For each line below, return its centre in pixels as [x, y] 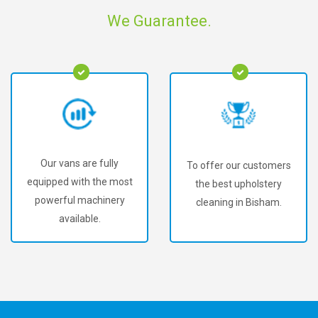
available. [79, 219]
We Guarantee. [159, 21]
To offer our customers [238, 165]
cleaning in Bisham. [238, 202]
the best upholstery [238, 183]
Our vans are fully [79, 164]
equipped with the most [79, 182]
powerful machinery [79, 201]
